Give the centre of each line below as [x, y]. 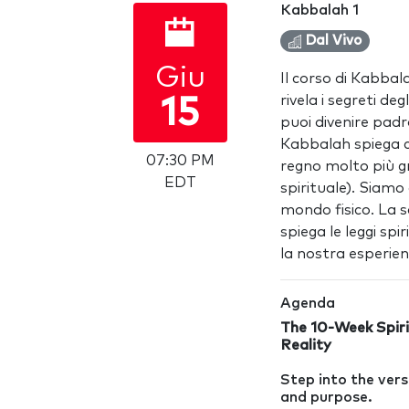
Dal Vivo [332, 41]
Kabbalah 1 [320, 10]
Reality [306, 345]
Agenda [308, 303]
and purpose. [326, 397]
